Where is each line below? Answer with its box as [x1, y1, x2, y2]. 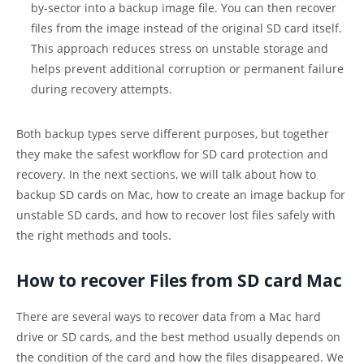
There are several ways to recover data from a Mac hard [16, 308, 321, 324]
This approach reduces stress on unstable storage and [31, 41, 328, 57]
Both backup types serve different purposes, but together [16, 125, 329, 141]
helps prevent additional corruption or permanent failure [31, 61, 344, 77]
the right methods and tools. [16, 227, 171, 243]
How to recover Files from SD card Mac [16, 269, 342, 292]
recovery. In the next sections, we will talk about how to [16, 166, 316, 182]
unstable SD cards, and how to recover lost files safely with [16, 206, 336, 223]
